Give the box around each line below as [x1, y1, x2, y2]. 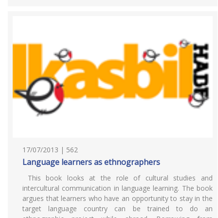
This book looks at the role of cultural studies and [22, 173, 213, 182]
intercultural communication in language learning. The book [22, 183, 213, 193]
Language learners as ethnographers [22, 157, 160, 167]
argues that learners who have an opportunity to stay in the [22, 194, 213, 203]
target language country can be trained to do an [22, 204, 213, 213]
